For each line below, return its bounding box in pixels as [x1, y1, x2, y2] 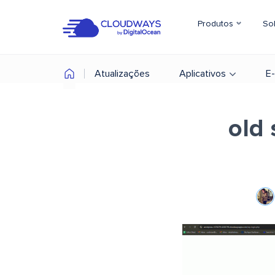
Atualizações [95, 69, 150, 79]
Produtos [198, 20, 236, 28]
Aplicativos [179, 69, 226, 79]
